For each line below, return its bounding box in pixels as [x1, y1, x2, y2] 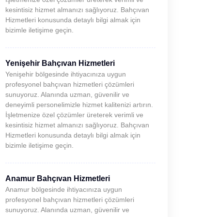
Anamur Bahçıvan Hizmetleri [5, 174, 110, 183]
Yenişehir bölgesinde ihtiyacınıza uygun [5, 70, 126, 78]
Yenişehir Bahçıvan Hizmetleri [5, 59, 115, 67]
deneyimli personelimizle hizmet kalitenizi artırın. [5, 101, 153, 108]
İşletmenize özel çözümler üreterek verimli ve [5, 111, 143, 119]
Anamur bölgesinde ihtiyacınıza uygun [5, 186, 122, 193]
